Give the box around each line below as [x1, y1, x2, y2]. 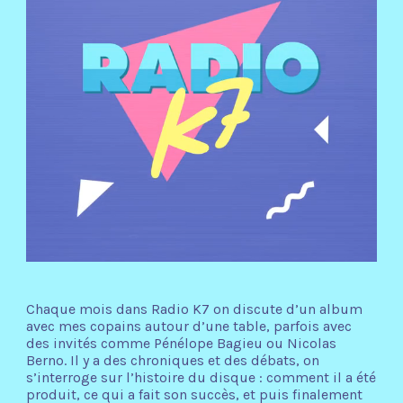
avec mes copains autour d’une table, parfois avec [25, 318, 352, 336]
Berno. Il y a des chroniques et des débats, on [25, 352, 319, 370]
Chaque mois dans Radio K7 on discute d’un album [25, 300, 363, 318]
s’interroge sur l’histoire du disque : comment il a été [25, 369, 376, 387]
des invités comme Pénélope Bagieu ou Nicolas [25, 335, 336, 353]
